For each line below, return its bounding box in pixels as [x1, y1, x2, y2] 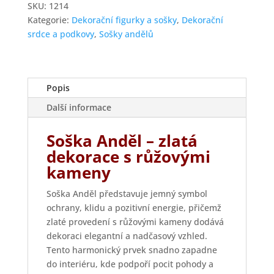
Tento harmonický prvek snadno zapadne [46, 244, 217, 256]
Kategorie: [27, 14, 72, 26]
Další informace [46, 102, 111, 114]
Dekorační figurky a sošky [71, 14, 177, 26]
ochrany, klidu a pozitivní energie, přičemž [46, 202, 221, 214]
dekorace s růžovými [46, 146, 210, 168]
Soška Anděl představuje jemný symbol [46, 188, 207, 200]
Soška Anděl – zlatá [46, 130, 198, 152]
